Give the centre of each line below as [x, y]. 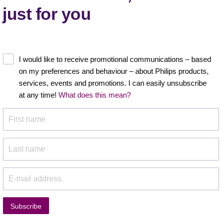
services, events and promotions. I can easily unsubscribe [113, 83]
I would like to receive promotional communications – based [115, 59]
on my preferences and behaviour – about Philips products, [114, 71]
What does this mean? [95, 95]
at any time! [39, 95]
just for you [47, 14]
